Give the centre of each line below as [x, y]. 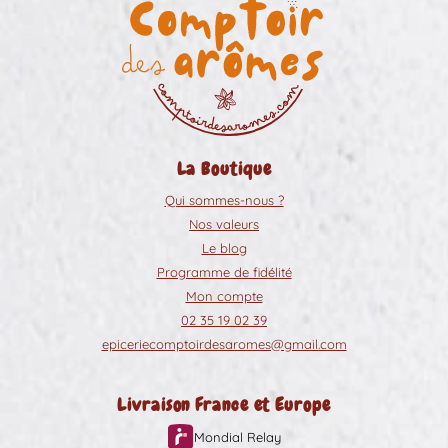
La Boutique [224, 168]
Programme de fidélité [224, 271]
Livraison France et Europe [224, 405]
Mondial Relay [237, 437]
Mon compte [224, 295]
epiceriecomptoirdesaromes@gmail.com [224, 343]
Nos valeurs [224, 223]
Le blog [224, 247]
